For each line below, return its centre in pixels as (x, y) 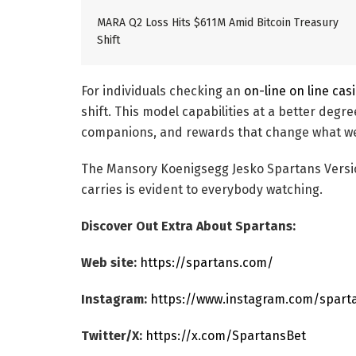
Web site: (109, 262)
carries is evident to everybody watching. (202, 189)
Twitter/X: (112, 335)
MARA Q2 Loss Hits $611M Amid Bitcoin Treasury (218, 22)
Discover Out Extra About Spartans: (188, 226)
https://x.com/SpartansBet (226, 335)
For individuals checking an (163, 91)
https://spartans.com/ (207, 262)
